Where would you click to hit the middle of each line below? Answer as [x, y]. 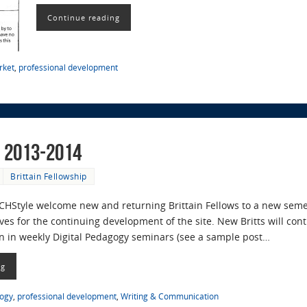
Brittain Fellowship [49, 176]
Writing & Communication [170, 296]
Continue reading [84, 18]
